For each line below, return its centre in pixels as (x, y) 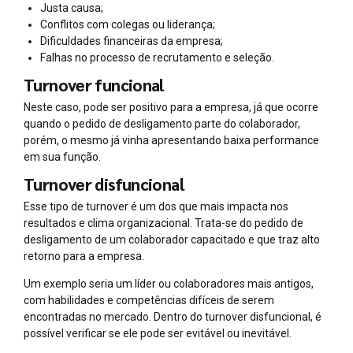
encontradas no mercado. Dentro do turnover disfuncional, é (173, 317)
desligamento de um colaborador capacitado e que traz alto (172, 240)
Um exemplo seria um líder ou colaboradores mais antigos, (169, 284)
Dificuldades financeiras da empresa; (132, 41)
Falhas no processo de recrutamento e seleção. (157, 57)
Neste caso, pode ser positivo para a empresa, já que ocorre (171, 107)
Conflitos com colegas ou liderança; (128, 24)
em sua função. (62, 156)
